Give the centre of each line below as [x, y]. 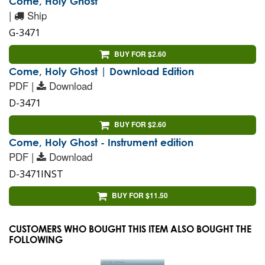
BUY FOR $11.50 [140, 195]
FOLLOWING [36, 240]
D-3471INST [36, 174]
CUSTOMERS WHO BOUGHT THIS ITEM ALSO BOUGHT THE [130, 229]
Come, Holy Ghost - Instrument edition [101, 143]
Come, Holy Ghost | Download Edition [101, 72]
